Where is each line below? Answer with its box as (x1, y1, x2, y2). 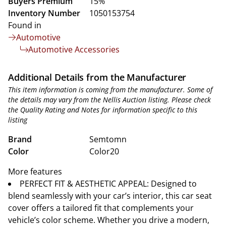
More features (8, 166, 62, 177)
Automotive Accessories (28, 44, 120, 55)
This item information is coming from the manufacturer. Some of (8, 85, 212, 94)
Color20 (89, 146, 119, 157)
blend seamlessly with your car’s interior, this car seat (8, 190, 212, 201)
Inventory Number (8, 8, 80, 19)
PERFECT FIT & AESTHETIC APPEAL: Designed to (20, 178, 197, 189)
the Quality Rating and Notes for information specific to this (8, 105, 197, 115)
